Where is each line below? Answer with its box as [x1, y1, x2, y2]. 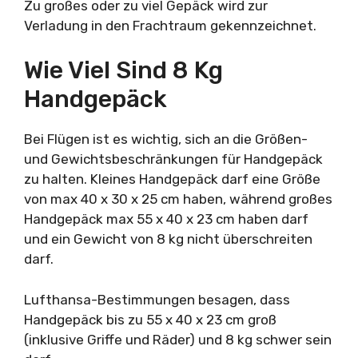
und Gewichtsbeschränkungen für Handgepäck [24, 151, 323, 167]
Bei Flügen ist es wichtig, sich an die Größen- [24, 131, 308, 147]
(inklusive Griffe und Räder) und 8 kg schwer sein [24, 331, 332, 348]
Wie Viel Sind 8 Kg [24, 56, 223, 85]
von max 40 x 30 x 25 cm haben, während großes [24, 191, 332, 207]
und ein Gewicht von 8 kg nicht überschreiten [24, 231, 312, 247]
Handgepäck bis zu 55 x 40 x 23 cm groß [24, 311, 276, 328]
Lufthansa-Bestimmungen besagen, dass [24, 291, 290, 308]
